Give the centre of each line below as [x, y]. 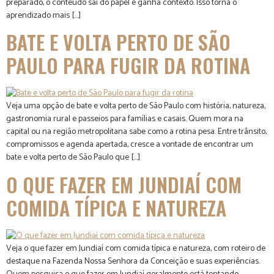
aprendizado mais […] [43, 15]
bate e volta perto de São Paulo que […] [73, 158]
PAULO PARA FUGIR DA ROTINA [128, 65]
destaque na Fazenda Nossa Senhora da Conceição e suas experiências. [133, 261]
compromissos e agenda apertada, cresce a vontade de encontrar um [130, 145]
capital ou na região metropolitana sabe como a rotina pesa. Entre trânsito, [136, 132]
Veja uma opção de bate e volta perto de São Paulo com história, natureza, [136, 106]
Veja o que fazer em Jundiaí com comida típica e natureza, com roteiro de [136, 248]
